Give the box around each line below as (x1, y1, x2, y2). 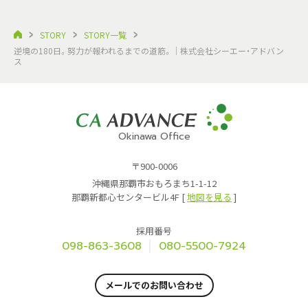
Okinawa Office (118, 129, 190, 144)
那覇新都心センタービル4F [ (71, 190, 187, 204)
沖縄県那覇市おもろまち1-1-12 (91, 177, 217, 190)
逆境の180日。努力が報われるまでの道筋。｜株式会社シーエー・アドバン (14, 44, 284, 56)
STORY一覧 (84, 28, 126, 41)
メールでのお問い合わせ (104, 278, 203, 292)
